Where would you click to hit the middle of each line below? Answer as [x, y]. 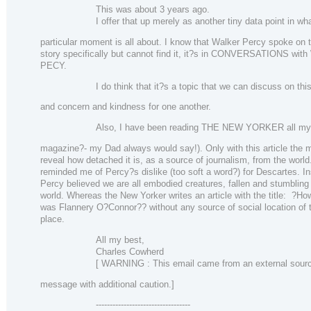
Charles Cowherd [130, 251]
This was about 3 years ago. [153, 10]
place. [52, 219]
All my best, [120, 239]
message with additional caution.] [107, 284]
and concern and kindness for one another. [126, 107]
